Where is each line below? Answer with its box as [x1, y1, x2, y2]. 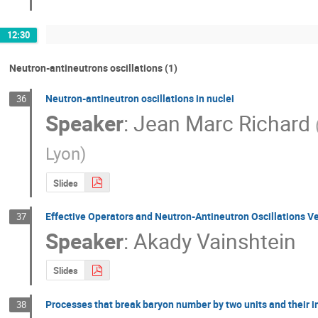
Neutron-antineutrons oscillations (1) [9, 61, 177, 75]
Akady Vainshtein [133, 226, 297, 256]
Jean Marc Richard [133, 108, 311, 138]
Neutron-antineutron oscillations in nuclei [45, 92, 235, 106]
